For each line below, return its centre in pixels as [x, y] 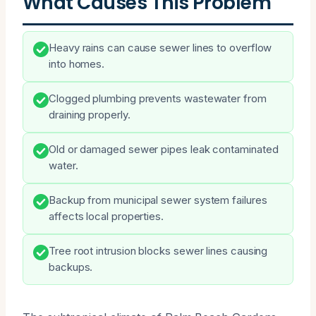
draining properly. [90, 115]
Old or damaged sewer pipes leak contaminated [164, 149]
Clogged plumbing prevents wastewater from [158, 98]
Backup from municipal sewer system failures [158, 200]
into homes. [77, 64]
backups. [71, 267]
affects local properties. [106, 216]
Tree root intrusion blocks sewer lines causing [158, 251]
